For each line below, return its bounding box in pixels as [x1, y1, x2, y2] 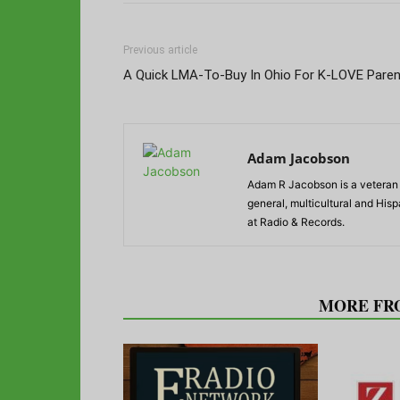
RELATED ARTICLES [134, 293, 297, 317]
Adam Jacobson [247, 148, 350, 167]
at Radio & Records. [247, 214, 345, 229]
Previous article [123, 43, 197, 56]
